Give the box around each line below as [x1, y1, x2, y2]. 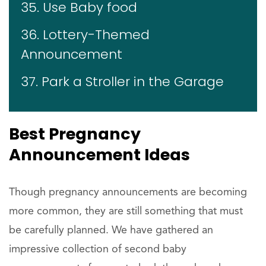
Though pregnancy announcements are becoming [9, 186, 247, 198]
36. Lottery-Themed [21, 25, 150, 44]
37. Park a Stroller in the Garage [21, 72, 224, 91]
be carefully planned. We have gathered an [9, 224, 213, 236]
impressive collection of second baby [9, 243, 186, 255]
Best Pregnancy [9, 122, 141, 145]
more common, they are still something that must [9, 205, 243, 217]
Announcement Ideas [9, 143, 190, 166]
